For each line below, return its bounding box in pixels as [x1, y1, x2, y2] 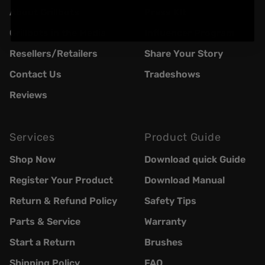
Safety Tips [144, 195, 196, 206]
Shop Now [9, 153, 56, 165]
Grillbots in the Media [9, 27, 106, 38]
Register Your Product [9, 174, 113, 186]
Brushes [144, 236, 183, 248]
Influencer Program [144, 27, 235, 38]
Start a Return [9, 236, 75, 248]
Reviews [9, 89, 47, 101]
